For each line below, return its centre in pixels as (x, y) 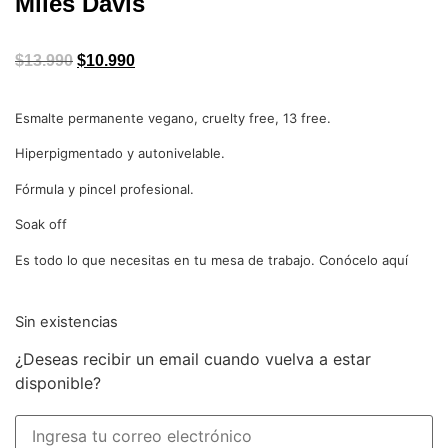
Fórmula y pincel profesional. (104, 188)
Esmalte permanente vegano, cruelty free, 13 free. (173, 118)
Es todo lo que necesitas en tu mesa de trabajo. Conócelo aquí (211, 259)
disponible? (58, 383)
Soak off (41, 224)
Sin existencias (66, 321)
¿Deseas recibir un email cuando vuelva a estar (193, 359)
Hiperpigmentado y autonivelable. (120, 153)
